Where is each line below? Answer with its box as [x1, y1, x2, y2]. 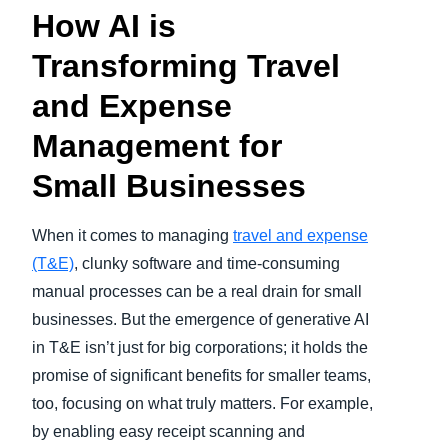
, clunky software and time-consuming [74, 255, 340, 273]
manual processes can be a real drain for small [32, 283, 362, 301]
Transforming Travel [32, 48, 340, 85]
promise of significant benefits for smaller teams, [32, 367, 371, 385]
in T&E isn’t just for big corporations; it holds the [32, 339, 368, 357]
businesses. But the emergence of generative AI [32, 311, 369, 329]
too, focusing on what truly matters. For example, [32, 395, 373, 413]
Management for [32, 128, 282, 165]
